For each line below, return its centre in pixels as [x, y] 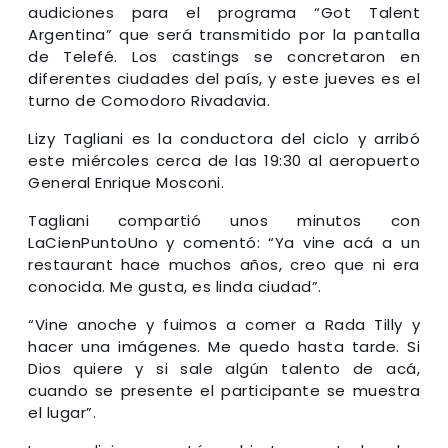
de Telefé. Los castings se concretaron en [224, 57]
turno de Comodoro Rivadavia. [149, 101]
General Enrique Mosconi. [126, 183]
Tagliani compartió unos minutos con [224, 221]
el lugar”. [62, 413]
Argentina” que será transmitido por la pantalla [224, 35]
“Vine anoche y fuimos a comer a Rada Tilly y [224, 325]
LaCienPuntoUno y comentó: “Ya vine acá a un [224, 243]
